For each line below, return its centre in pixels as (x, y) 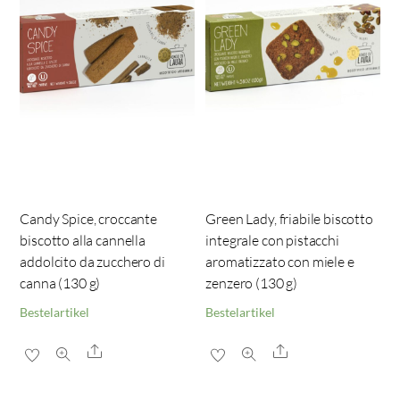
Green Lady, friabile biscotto (289, 218)
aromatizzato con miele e (280, 261)
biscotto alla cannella (83, 240)
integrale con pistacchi (272, 240)
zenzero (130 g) (252, 283)
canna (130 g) (60, 283)
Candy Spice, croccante (88, 218)
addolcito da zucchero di (92, 261)
